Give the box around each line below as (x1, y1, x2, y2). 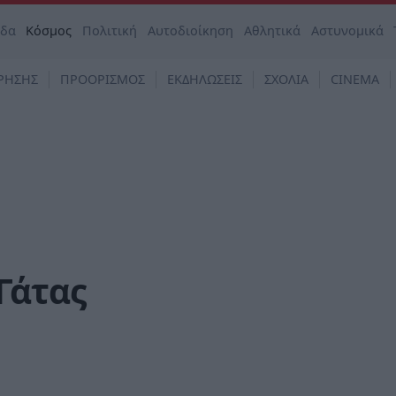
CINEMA (331, 71, 379, 88)
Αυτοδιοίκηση (148, 22, 234, 39)
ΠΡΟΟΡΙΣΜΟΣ (60, 71, 145, 88)
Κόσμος (26, 22, 72, 39)
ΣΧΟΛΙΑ (264, 71, 308, 88)
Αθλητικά (243, 22, 301, 39)
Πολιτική (82, 22, 138, 39)
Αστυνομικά (310, 22, 384, 39)
